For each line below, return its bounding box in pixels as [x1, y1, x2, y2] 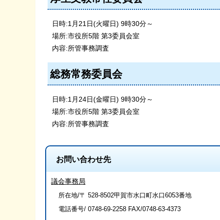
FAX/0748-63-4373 [126, 205, 181, 213]
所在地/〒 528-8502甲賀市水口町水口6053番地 [58, 192, 192, 199]
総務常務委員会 [50, 68, 122, 80]
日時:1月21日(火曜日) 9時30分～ [52, 20, 153, 28]
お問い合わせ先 [56, 155, 111, 164]
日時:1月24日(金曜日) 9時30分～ [52, 95, 153, 104]
